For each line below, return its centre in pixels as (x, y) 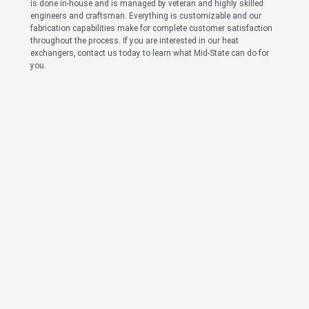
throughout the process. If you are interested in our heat (134, 41)
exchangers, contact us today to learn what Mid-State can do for (150, 53)
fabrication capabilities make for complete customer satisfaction (151, 28)
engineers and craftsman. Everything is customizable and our (146, 16)
